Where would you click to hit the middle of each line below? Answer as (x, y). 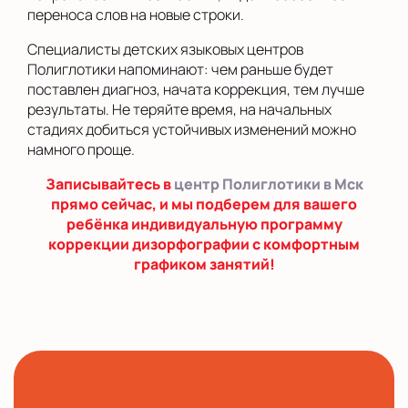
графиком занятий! (204, 264)
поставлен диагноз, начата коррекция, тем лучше (196, 89)
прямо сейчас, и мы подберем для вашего (204, 204)
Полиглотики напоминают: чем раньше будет (180, 69)
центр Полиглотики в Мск (268, 184)
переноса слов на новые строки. (136, 15)
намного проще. (81, 149)
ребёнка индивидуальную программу (204, 224)
